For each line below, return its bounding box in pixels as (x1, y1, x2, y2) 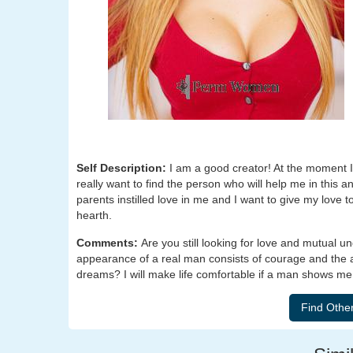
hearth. (76, 209, 112, 221)
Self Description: (76, 162, 169, 174)
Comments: (76, 236, 141, 249)
